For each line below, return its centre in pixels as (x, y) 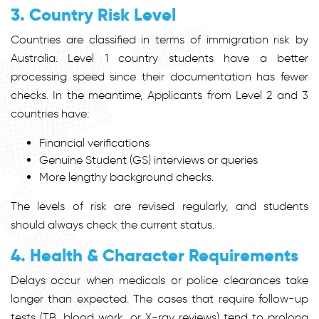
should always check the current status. (113, 224)
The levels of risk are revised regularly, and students (159, 206)
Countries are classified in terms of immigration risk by (159, 39)
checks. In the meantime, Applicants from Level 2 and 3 (159, 95)
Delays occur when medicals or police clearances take (159, 280)
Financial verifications (94, 142)
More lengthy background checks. (126, 177)
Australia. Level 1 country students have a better (159, 58)
